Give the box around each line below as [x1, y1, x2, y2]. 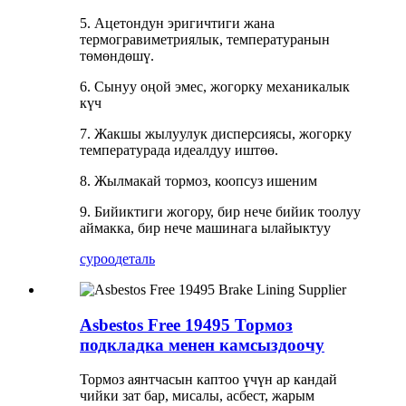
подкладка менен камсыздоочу [80, 334, 324, 354]
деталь [115, 251, 155, 267]
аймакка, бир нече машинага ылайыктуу [80, 220, 331, 237]
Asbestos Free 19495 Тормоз [80, 314, 293, 334]
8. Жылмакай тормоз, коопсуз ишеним [80, 173, 317, 189]
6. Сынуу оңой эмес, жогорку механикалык [80, 79, 350, 95]
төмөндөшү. [80, 48, 154, 64]
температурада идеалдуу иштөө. [80, 142, 278, 159]
